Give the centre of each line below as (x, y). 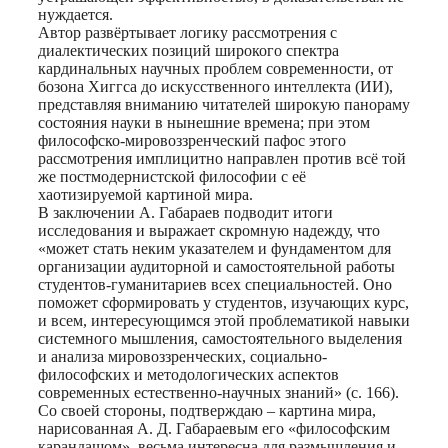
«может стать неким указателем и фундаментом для (214, 248)
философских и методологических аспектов (188, 374)
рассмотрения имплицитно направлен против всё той (222, 158)
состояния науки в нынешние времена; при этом (204, 122)
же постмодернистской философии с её (172, 176)
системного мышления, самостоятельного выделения (220, 338)
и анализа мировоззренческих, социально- (182, 356)
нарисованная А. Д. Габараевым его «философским (214, 428)
